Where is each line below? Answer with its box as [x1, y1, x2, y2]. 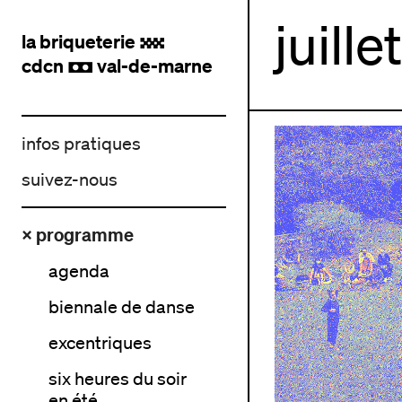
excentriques [48, 332, 152, 354]
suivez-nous [22, 169, 118, 190]
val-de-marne [93, 54, 213, 77]
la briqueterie [22, 30, 139, 53]
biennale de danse [48, 296, 195, 318]
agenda [48, 260, 109, 282]
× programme [22, 223, 134, 246]
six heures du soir [48, 368, 187, 389]
